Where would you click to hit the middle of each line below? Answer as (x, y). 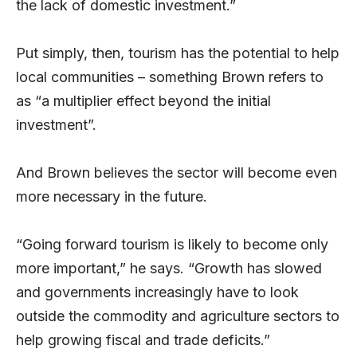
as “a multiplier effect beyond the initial (143, 101)
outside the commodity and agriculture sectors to (178, 316)
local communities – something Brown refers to (170, 77)
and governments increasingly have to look (157, 292)
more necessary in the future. (112, 197)
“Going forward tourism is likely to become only (172, 245)
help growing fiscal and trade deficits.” (143, 340)
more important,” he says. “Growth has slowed (169, 269)
